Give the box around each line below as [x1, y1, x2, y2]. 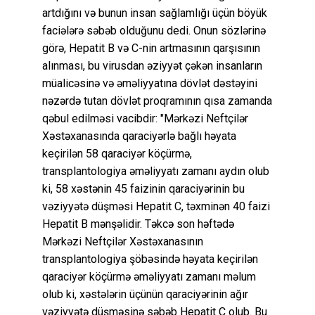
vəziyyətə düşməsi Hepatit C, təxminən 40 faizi [42, 199, 270, 213]
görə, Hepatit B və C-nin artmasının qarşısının [42, 41, 260, 55]
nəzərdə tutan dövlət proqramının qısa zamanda [42, 94, 272, 108]
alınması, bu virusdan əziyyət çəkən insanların [42, 58, 262, 72]
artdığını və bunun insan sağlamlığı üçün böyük [42, 6, 267, 20]
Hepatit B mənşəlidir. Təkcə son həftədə [42, 217, 234, 231]
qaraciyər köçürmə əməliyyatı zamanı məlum [42, 269, 256, 283]
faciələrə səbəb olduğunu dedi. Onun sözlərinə [42, 23, 266, 37]
